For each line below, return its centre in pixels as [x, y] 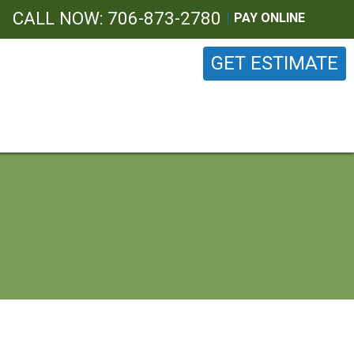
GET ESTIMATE [275, 63]
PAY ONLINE [269, 18]
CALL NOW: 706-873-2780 [119, 18]
